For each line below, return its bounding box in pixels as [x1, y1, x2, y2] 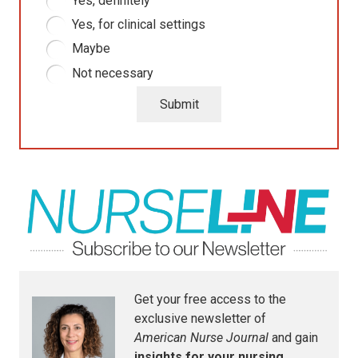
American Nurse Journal [134, 330, 268, 346]
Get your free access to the [134, 292, 286, 308]
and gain [268, 330, 318, 346]
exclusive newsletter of [134, 311, 266, 327]
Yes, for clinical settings [72, 16, 205, 32]
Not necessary [72, 65, 153, 81]
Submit [159, 96, 199, 112]
